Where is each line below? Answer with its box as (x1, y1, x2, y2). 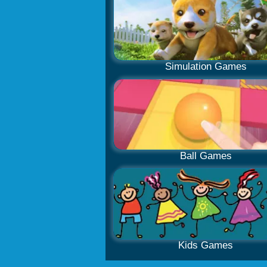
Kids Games (178, 240, 233, 251)
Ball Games (179, 150, 232, 162)
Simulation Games (164, 61, 247, 72)
